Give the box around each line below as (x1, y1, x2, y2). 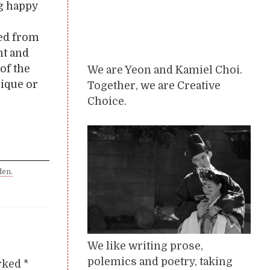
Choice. (87, 95, 127, 108)
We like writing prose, (87, 239, 203, 252)
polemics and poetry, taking (87, 255, 233, 268)
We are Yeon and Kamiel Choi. (87, 64, 242, 77)
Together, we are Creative (87, 80, 221, 92)
